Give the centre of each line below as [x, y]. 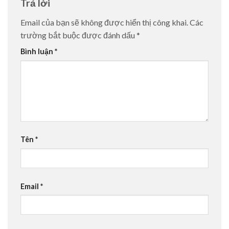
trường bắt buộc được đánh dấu [78, 35]
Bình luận [38, 52]
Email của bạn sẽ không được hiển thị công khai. [104, 22]
